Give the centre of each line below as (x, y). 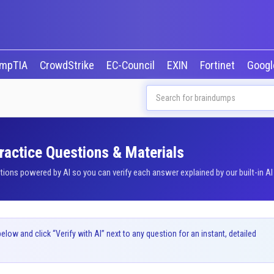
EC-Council (131, 65)
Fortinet (218, 65)
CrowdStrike (68, 65)
